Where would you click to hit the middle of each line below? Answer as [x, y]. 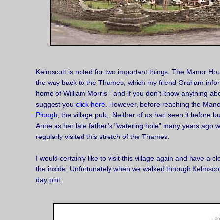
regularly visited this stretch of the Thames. [103, 137]
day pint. [49, 180]
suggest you [56, 105]
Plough [47, 115]
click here [90, 105]
